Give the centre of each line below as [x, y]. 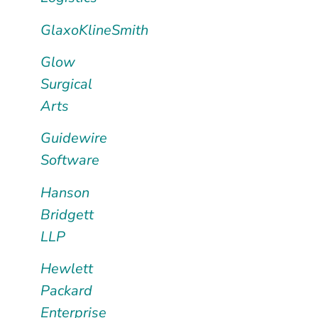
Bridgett [67, 214]
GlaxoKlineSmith [94, 30]
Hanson [65, 192]
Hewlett [66, 269]
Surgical [66, 84]
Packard [66, 291]
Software [70, 160]
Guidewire [73, 138]
